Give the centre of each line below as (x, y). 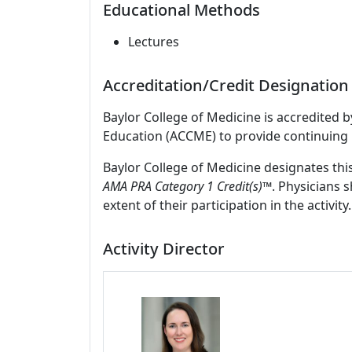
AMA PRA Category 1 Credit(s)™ (187, 186)
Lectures (154, 42)
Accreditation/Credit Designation (226, 85)
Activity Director (164, 249)
